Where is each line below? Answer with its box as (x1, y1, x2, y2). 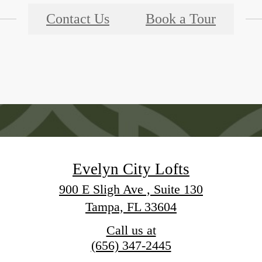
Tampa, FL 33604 (85, 199, 177, 215)
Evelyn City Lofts (73, 160, 189, 178)
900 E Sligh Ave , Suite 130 (59, 182, 203, 197)
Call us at (106, 223, 156, 238)
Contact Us (46, 11, 109, 26)
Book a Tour (146, 11, 216, 26)
